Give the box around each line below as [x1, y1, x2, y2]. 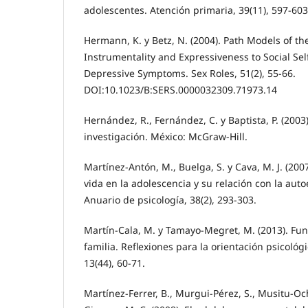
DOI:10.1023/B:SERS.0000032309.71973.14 [84, 83, 277, 97]
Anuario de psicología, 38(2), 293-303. [84, 193, 256, 207]
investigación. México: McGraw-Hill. [84, 130, 247, 144]
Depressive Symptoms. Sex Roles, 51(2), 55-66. [84, 67, 296, 80]
